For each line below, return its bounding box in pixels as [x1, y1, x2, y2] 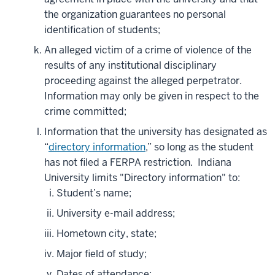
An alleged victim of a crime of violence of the [44, 44, 252, 57]
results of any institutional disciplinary [44, 59, 217, 72]
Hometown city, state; [56, 227, 157, 241]
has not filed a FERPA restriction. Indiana [44, 156, 231, 169]
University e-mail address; [56, 207, 175, 220]
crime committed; [44, 105, 126, 118]
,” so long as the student [145, 141, 254, 154]
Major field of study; [56, 247, 147, 261]
